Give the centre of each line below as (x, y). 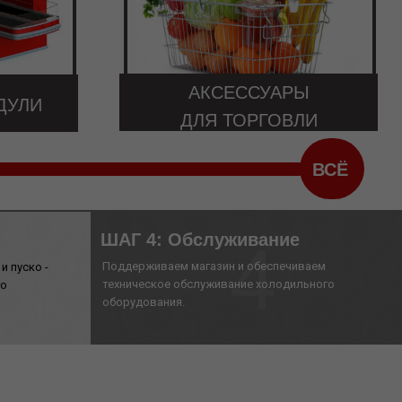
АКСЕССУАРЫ (249, 92)
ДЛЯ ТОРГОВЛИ (249, 120)
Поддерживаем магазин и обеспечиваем (214, 266)
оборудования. (144, 302)
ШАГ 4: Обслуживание (200, 240)
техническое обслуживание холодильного (218, 284)
